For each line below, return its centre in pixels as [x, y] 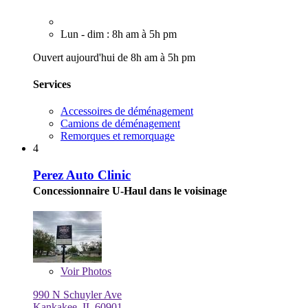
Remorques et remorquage [118, 136]
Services [52, 84]
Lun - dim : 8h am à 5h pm [119, 34]
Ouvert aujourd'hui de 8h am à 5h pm [114, 57]
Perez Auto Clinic [82, 175]
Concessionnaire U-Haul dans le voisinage [130, 190]
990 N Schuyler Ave [77, 294]
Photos [95, 271]
